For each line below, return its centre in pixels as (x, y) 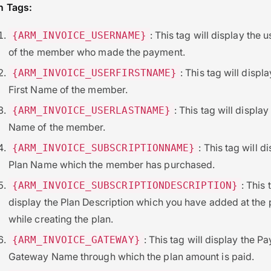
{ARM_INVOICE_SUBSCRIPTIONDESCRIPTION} (125, 185)
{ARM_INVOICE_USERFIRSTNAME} (95, 73)
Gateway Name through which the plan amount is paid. (132, 256)
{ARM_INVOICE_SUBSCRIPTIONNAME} (104, 148)
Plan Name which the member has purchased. (112, 164)
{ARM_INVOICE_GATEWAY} (76, 240)
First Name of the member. (68, 89)
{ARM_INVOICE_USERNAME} (79, 35)
